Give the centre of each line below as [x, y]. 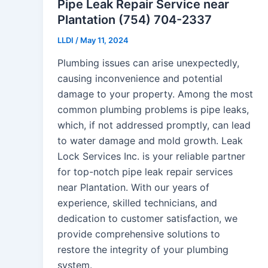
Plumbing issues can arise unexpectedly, [148, 63]
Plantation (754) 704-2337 [135, 20]
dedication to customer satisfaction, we [147, 219]
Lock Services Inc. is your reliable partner [151, 156]
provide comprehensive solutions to [139, 234]
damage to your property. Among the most [155, 94]
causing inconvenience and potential [140, 79]
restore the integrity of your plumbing [143, 250]
